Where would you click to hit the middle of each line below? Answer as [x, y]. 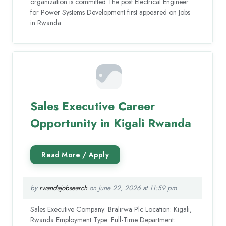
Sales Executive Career [93, 107]
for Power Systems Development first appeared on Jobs [110, 12]
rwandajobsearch [64, 188]
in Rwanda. [47, 22]
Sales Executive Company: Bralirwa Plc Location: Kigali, [111, 210]
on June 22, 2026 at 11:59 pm [132, 188]
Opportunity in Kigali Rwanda [111, 123]
